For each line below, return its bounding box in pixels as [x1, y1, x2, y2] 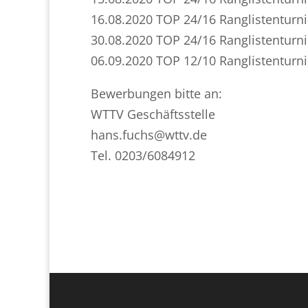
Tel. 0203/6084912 [91, 146, 195, 164]
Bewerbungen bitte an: [91, 85, 222, 102]
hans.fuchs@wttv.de [91, 126, 207, 143]
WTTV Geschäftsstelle [91, 105, 215, 122]
